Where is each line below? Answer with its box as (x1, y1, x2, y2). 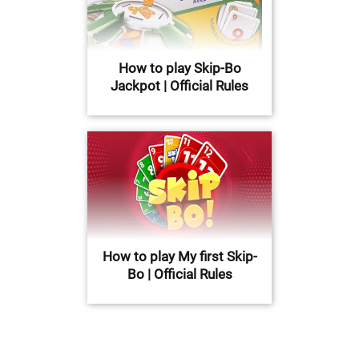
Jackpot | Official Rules (111, 78, 248, 95)
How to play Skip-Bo (118, 60, 241, 77)
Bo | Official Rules (127, 266, 232, 283)
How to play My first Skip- (102, 248, 257, 265)
